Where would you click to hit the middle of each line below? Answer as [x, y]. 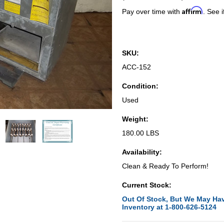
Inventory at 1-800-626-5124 [169, 207]
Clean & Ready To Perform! [165, 166]
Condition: [140, 86]
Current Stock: [147, 185]
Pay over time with [152, 11]
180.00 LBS [140, 133]
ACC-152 [136, 67]
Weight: [135, 119]
